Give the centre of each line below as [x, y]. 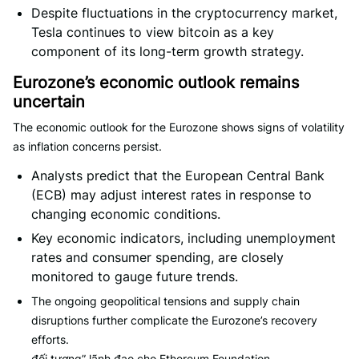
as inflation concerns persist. [87, 146]
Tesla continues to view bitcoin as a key [153, 32]
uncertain [49, 102]
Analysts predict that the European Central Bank [178, 175]
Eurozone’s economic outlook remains [156, 83]
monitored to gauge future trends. [135, 276]
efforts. [50, 339]
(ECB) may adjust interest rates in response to [171, 195]
